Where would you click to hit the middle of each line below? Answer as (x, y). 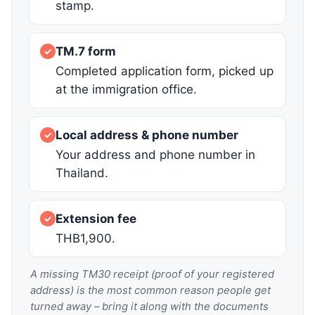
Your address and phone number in (155, 155)
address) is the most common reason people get (150, 291)
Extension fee (96, 219)
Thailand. (82, 173)
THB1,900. (85, 239)
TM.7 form (86, 52)
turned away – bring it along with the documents (149, 307)
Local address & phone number (147, 135)
